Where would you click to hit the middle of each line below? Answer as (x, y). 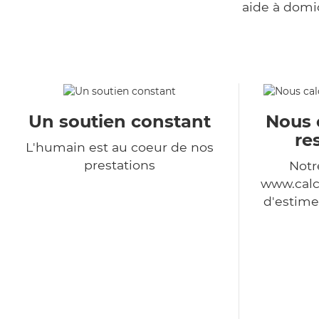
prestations (119, 165)
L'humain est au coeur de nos (119, 147)
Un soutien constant (119, 122)
